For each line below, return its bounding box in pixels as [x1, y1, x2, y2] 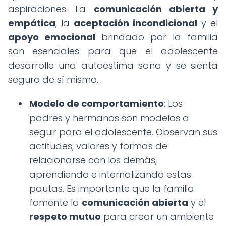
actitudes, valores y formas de [29, 139, 167, 152]
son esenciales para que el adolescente [8, 44, 218, 58]
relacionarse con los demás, [29, 153, 157, 166]
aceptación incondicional [74, 16, 197, 29]
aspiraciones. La [8, 2, 94, 15]
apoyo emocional [8, 30, 95, 43]
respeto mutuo [29, 210, 101, 223]
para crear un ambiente [101, 210, 214, 223]
